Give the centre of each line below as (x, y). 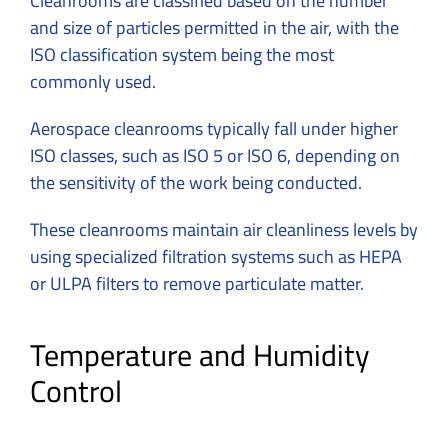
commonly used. (95, 82)
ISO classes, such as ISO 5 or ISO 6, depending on (215, 156)
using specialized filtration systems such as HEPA (216, 257)
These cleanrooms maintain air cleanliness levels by (224, 230)
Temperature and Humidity (200, 355)
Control (76, 391)
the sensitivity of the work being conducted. (198, 183)
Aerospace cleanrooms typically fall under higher (214, 129)
